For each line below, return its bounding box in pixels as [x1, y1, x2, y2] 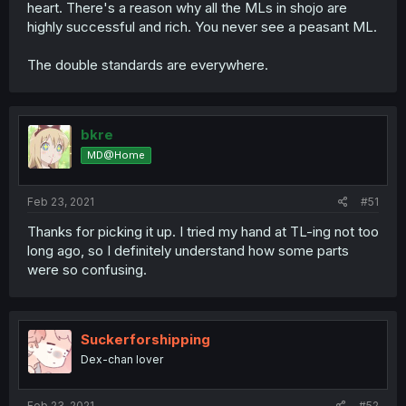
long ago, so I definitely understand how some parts [27, 241, 349, 259]
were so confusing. [27, 260, 147, 278]
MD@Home [87, 149, 145, 161]
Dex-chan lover [81, 352, 163, 366]
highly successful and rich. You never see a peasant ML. [27, 18, 377, 35]
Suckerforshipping [81, 330, 210, 348]
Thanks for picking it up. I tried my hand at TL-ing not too [27, 222, 379, 240]
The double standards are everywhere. [27, 56, 268, 73]
